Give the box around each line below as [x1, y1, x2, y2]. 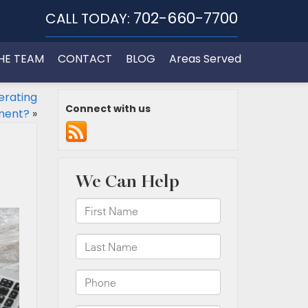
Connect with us [65, 102, 151, 115]
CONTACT [58, 51, 112, 67]
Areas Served [169, 51, 241, 67]
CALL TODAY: [45, 9, 130, 28]
